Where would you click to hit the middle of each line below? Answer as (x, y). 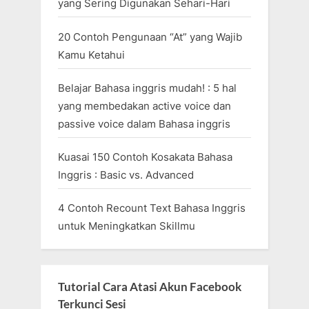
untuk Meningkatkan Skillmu (127, 226)
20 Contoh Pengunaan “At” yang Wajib (150, 37)
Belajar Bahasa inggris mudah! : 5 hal (147, 88)
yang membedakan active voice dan (144, 106)
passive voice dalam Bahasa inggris (144, 123)
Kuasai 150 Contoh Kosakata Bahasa (145, 157)
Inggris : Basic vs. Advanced (126, 175)
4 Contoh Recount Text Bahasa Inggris (152, 208)
